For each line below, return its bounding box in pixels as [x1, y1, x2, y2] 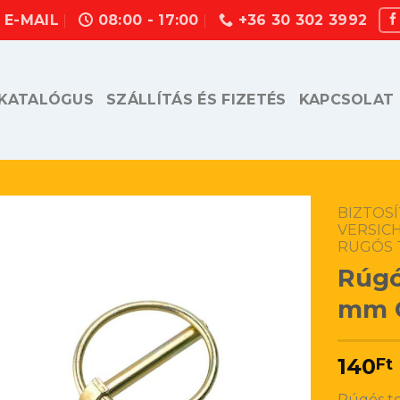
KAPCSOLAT [298, 91, 395, 108]
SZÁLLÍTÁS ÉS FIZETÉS [106, 91, 287, 108]
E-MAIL [4, 12, 59, 29]
